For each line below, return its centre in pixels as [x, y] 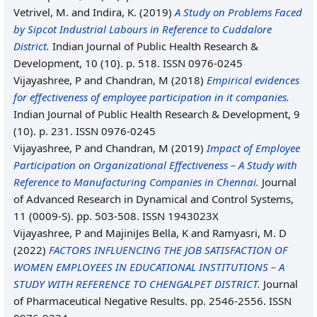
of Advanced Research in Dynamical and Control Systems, [154, 199]
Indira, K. [115, 12]
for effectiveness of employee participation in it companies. [151, 97]
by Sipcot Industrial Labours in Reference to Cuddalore [143, 29]
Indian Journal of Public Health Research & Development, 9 [157, 114]
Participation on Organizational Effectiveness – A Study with [155, 165]
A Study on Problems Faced [238, 12]
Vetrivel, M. [41, 12]
